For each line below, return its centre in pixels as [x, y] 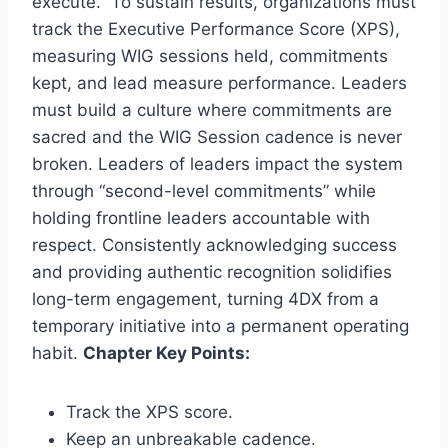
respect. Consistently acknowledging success [214, 244]
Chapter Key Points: [166, 352]
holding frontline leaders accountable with [201, 217]
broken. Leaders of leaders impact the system [217, 163]
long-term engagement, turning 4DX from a [205, 298]
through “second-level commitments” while [204, 190]
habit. [57, 352]
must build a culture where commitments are [212, 109]
